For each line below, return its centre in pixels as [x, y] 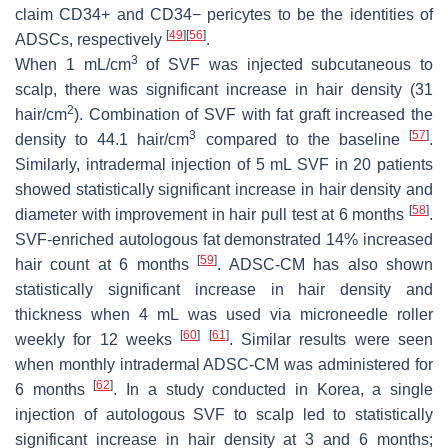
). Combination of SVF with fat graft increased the [253, 115]
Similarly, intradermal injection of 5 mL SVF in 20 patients [224, 165]
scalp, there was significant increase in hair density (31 [224, 90]
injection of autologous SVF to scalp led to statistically [224, 415]
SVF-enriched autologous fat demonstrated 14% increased [224, 240]
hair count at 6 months [106, 265]
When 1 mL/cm [73, 65]
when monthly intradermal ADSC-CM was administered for [224, 365]
